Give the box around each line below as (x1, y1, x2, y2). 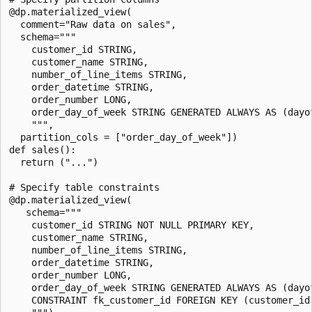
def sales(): (9, 143, 76, 155)
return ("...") (9, 156, 98, 168)
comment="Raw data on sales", (9, 18, 176, 30)
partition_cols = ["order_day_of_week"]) (9, 131, 237, 143)
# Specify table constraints (9, 181, 159, 193)
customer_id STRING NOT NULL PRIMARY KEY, (9, 219, 254, 231)
